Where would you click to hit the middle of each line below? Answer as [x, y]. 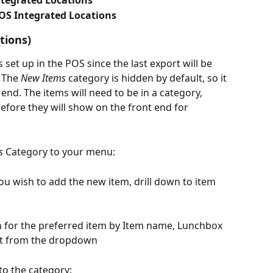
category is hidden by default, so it [147, 78]
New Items [43, 78]
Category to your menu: [59, 151]
